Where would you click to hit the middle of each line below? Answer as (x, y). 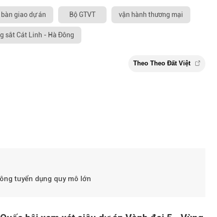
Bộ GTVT (82, 15)
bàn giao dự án (23, 15)
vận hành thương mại (151, 15)
